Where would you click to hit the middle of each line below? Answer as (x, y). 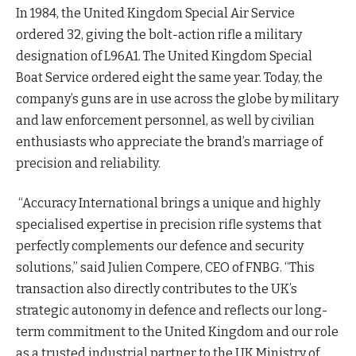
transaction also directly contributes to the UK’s (157, 288)
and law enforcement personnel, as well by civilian (165, 121)
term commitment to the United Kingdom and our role (177, 331)
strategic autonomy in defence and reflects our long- (172, 310)
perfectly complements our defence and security (160, 246)
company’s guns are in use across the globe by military (177, 99)
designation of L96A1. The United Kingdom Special (164, 56)
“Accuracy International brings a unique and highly (168, 203)
